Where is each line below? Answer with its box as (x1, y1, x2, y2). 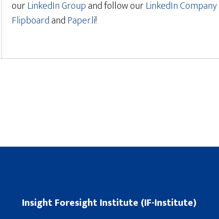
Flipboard (12, 12, 49, 29)
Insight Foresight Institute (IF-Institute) (22, 195, 197, 211)
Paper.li (67, 12, 95, 29)
